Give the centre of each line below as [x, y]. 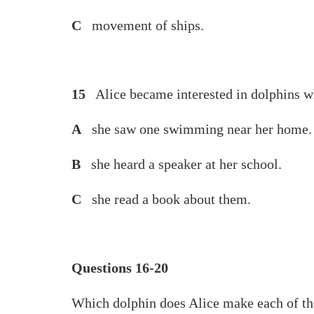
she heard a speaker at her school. [183, 164]
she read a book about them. [166, 199]
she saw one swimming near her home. [198, 129]
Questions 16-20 [120, 268]
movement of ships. [144, 25]
